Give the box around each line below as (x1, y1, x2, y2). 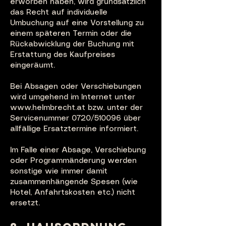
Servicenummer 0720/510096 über (10, 115, 141, 122)
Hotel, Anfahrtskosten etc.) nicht (10, 189, 135, 196)
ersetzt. (10, 200, 40, 207)
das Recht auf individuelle (10, 9, 107, 16)
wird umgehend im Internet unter (10, 94, 135, 101)
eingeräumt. (10, 62, 55, 69)
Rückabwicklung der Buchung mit (10, 41, 134, 48)
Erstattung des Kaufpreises (10, 51, 115, 59)
